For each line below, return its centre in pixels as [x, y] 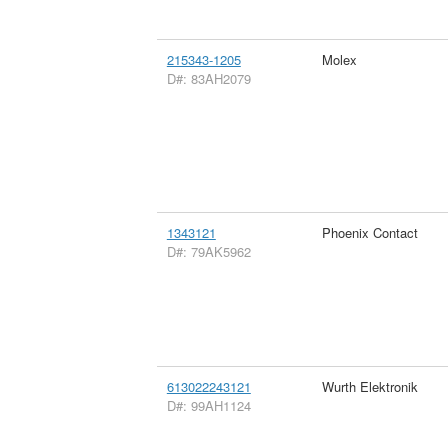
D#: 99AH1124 [208, 405]
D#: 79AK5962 [208, 251]
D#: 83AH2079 [208, 78]
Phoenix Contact [369, 232]
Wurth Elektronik [369, 386]
